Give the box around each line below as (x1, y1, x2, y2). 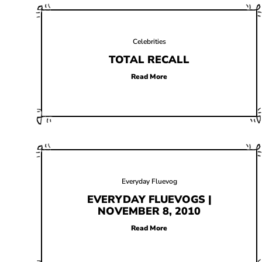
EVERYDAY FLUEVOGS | (87, 192, 212, 206)
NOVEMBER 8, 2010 (98, 204, 201, 218)
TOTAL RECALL (109, 53, 189, 67)
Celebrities (132, 37, 166, 46)
